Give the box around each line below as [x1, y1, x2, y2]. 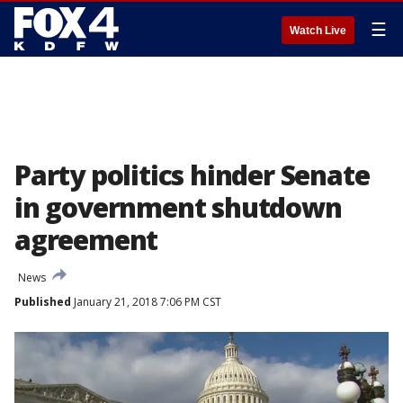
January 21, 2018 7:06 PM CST [71, 294, 221, 309]
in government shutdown [14, 189, 342, 226]
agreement [14, 221, 158, 258]
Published [14, 294, 71, 309]
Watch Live [290, 24, 346, 37]
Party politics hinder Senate [14, 157, 370, 193]
